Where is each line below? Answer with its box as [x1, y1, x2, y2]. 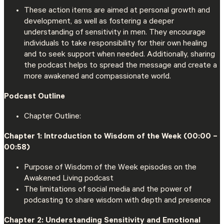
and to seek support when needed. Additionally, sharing [24, 50, 215, 59]
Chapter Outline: [24, 112, 81, 121]
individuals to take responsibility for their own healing [24, 39, 207, 48]
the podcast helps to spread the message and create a [24, 61, 217, 70]
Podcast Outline [4, 92, 65, 101]
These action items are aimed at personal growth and [24, 6, 210, 15]
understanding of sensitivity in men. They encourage [24, 28, 205, 37]
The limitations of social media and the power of [24, 185, 191, 195]
